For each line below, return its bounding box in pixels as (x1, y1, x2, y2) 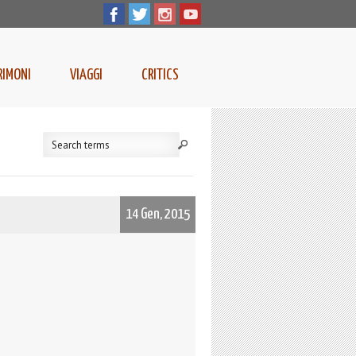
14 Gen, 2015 (126, 207, 190, 222)
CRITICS (141, 68, 179, 83)
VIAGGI (70, 68, 103, 83)
